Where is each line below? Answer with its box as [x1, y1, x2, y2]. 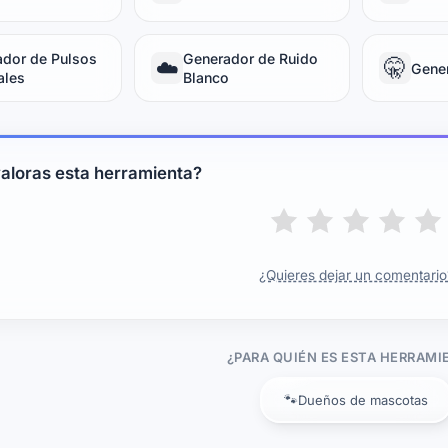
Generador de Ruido [183, 50, 318, 67]
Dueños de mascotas [298, 392, 428, 408]
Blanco [183, 69, 229, 86]
